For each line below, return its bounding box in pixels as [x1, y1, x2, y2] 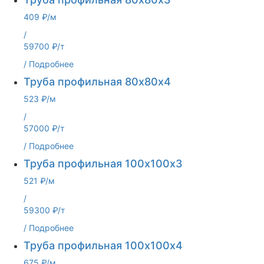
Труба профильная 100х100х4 [24, 239, 183, 252]
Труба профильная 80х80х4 [24, 75, 171, 88]
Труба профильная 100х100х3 [24, 157, 183, 170]
